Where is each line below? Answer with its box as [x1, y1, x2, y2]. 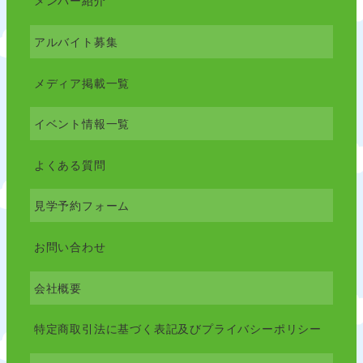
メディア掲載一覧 [33, 74, 130, 91]
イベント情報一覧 [33, 115, 130, 132]
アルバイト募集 [33, 33, 118, 49]
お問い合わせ [33, 237, 106, 254]
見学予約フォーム [33, 197, 130, 214]
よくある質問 [33, 156, 106, 173]
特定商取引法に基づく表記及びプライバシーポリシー [33, 320, 322, 337]
